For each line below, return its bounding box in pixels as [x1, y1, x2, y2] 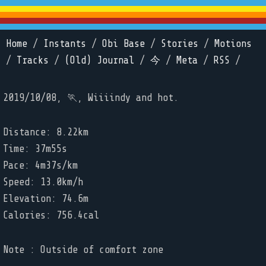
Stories [161, 38, 198, 49]
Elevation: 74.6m [3, 193, 88, 204]
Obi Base [102, 38, 145, 49]
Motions [214, 38, 252, 49]
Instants [43, 38, 86, 49]
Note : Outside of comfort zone [3, 244, 163, 255]
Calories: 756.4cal [3, 210, 99, 221]
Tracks [17, 55, 49, 66]
